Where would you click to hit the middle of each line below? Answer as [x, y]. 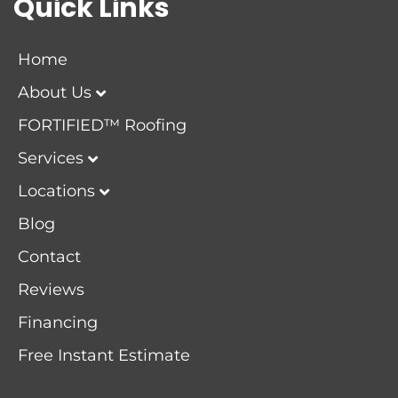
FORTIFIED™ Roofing [102, 126]
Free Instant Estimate [104, 356]
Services [51, 159]
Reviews [51, 290]
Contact [49, 257]
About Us [55, 93]
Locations [56, 191]
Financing [58, 323]
